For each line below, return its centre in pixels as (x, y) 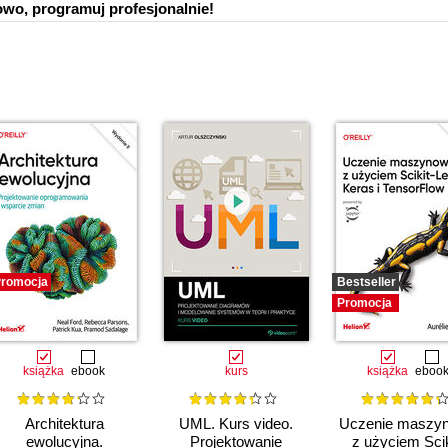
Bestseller (366, 282)
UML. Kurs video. (236, 424)
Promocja (364, 303)
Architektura (64, 424)
